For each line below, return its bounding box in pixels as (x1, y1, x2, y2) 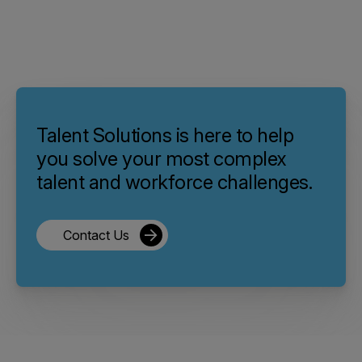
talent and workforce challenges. (36, 170, 312, 194)
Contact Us (63, 226, 129, 243)
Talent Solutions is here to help (36, 123, 293, 147)
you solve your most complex (36, 146, 287, 170)
